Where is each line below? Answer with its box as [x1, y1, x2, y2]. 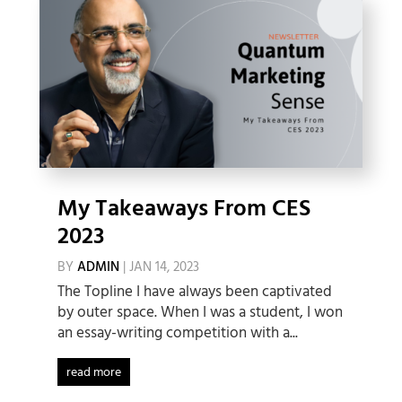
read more [66, 363, 121, 384]
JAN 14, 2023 [128, 257, 199, 279]
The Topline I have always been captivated [57, 280, 332, 305]
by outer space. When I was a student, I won [57, 301, 343, 326]
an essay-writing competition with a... [57, 321, 298, 346]
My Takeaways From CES [57, 191, 310, 229]
